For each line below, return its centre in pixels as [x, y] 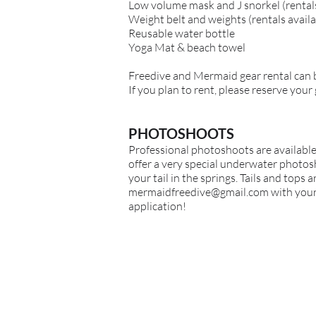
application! [157, 206]
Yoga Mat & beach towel [188, 47]
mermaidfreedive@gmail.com [199, 192]
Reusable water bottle [182, 33]
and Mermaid [206, 75]
